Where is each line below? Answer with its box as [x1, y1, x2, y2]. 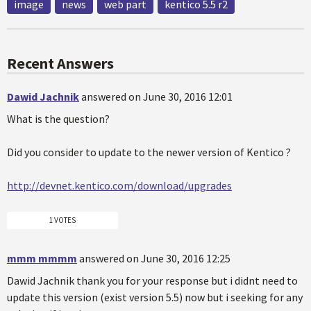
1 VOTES [49, 215, 76, 225]
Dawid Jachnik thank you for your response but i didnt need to [7, 273, 298, 287]
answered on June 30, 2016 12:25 [79, 251, 230, 265]
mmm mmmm [7, 251, 77, 265]
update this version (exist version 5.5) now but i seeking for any [7, 289, 303, 304]
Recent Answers [7, 53, 114, 74]
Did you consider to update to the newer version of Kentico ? [7, 145, 291, 160]
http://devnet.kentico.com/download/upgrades [7, 178, 232, 193]
